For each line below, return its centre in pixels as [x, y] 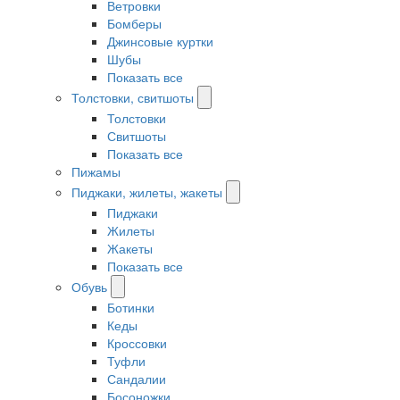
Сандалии [137, 379]
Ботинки [131, 307]
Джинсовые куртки [160, 41]
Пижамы [96, 171]
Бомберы [134, 23]
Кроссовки [137, 343]
